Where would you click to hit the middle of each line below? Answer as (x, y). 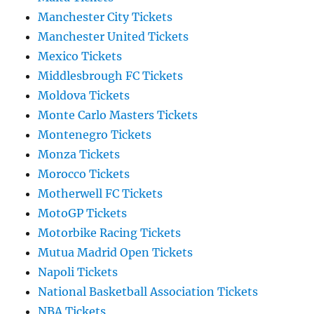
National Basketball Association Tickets (148, 292)
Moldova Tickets (84, 96)
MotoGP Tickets (83, 213)
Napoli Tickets (78, 272)
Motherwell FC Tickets (101, 194)
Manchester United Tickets (114, 37)
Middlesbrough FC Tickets (111, 76)
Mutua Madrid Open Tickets (116, 253)
